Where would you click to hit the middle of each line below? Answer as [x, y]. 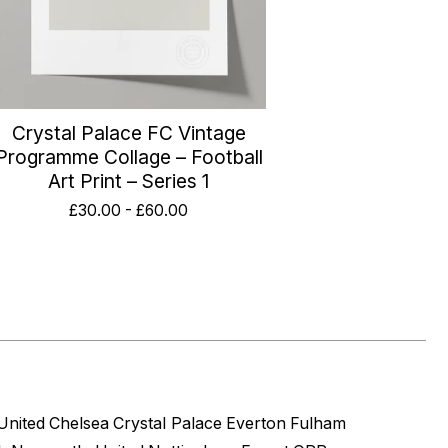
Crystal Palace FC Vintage [128, 132]
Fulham [318, 423]
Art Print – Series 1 [128, 180]
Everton [256, 423]
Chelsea [79, 423]
